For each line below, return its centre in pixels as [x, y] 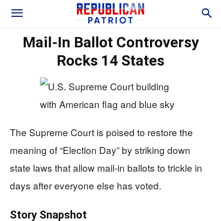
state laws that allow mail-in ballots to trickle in [106, 167]
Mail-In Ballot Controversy [110, 42]
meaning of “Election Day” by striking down [100, 150]
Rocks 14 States [110, 60]
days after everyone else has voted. [86, 185]
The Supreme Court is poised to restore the [101, 132]
